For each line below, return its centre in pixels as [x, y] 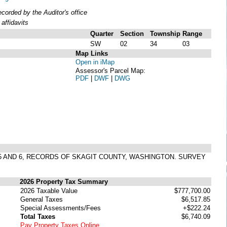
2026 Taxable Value [49, 191]
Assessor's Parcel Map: [110, 70]
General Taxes [42, 199]
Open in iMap [95, 62]
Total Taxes [38, 216]
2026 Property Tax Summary [64, 181]
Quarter [102, 33]
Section [132, 33]
